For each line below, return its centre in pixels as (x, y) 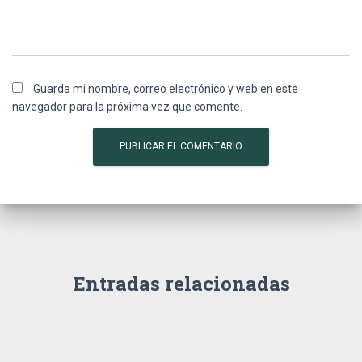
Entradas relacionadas (181, 284)
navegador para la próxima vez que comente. (127, 107)
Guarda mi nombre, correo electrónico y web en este (166, 89)
